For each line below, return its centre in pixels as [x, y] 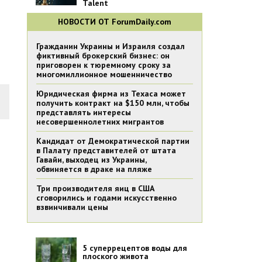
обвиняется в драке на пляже [94, 169]
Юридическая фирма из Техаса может [111, 94]
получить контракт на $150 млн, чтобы [113, 103]
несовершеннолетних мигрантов [100, 122]
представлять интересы [84, 112]
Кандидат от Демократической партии [113, 141]
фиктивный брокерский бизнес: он [103, 56]
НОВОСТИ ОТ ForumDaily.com [115, 22]
